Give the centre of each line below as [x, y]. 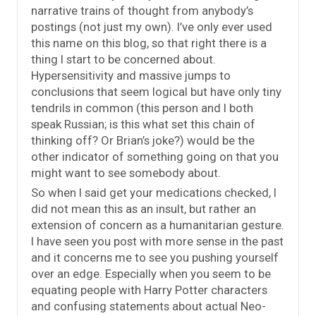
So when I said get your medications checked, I [154, 192]
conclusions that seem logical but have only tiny [156, 91]
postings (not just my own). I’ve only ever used [152, 26]
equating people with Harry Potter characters [149, 290]
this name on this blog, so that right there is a [149, 43]
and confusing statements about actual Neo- [148, 306]
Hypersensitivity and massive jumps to [131, 75]
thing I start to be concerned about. [123, 59]
